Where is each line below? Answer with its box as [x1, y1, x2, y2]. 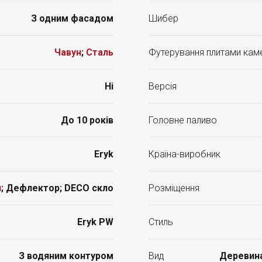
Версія [149, 81, 177, 92]
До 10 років [61, 115, 113, 126]
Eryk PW [77, 216, 113, 227]
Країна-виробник [149, 149, 220, 160]
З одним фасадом [31, 13, 113, 24]
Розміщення [149, 182, 199, 194]
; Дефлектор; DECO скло [1, 182, 113, 194]
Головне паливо [149, 115, 217, 126]
